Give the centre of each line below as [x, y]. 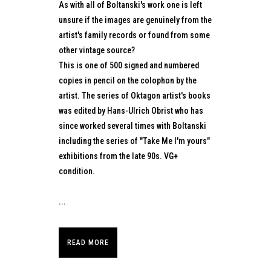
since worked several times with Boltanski [132, 126]
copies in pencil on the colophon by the [128, 80]
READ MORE [88, 243]
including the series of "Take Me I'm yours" [134, 141]
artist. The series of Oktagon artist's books [135, 96]
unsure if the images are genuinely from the [135, 20]
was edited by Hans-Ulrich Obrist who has [131, 111]
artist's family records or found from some [134, 35]
